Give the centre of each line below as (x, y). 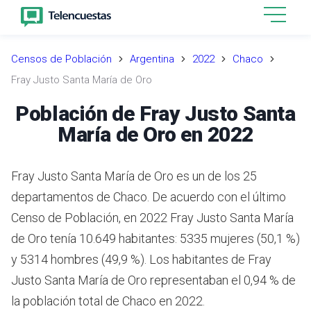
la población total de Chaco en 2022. (108, 301)
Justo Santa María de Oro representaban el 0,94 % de (153, 280)
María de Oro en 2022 (155, 134)
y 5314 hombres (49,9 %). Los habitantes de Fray (141, 259)
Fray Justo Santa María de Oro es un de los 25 (134, 176)
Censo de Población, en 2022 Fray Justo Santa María (152, 217)
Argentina (152, 59)
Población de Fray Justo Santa (155, 113)
